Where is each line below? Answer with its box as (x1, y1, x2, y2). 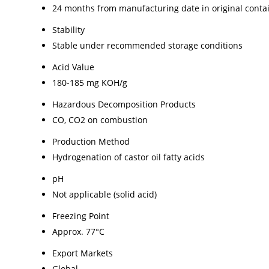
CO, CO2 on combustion (52, 113, 148, 125)
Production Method (52, 135, 130, 147)
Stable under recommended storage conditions (52, 39, 243, 51)
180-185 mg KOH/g (52, 76, 127, 88)
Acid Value (52, 61, 94, 73)
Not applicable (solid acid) (52, 188, 157, 200)
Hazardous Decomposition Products (52, 98, 196, 110)
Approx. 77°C (52, 225, 104, 237)
